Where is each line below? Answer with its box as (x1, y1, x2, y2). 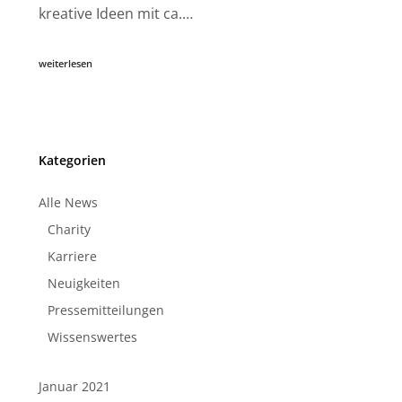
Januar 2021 (38, 377, 110, 395)
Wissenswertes (47, 328, 137, 345)
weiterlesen (38, 56, 92, 70)
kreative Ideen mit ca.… (38, 3, 193, 23)
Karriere (47, 247, 97, 265)
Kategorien (38, 151, 106, 169)
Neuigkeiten (47, 274, 120, 292)
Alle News (38, 193, 98, 211)
